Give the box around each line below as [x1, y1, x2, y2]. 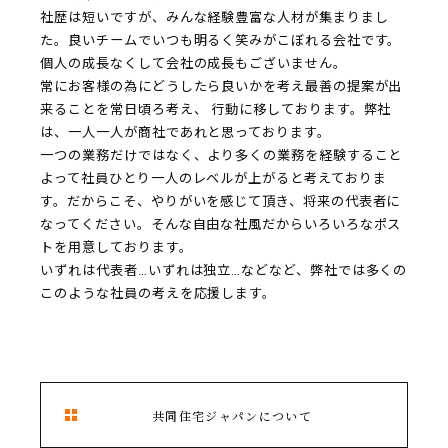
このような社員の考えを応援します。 [40, 286, 277, 302]
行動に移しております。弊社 [207, 102, 392, 118]
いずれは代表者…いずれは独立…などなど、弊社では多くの [40, 263, 408, 279]
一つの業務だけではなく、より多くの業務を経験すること [40, 148, 403, 164]
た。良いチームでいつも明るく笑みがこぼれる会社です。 [40, 33, 402, 49]
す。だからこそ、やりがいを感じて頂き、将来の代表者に [40, 194, 401, 210]
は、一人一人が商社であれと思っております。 [40, 125, 331, 141]
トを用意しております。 [40, 240, 193, 256]
